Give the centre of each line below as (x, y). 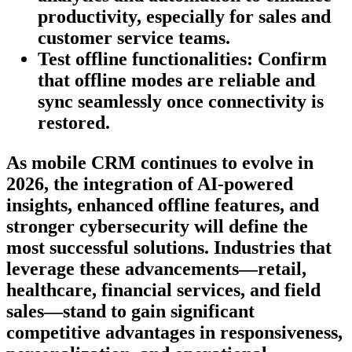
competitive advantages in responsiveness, (174, 333)
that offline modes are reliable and (176, 81)
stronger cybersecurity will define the (157, 227)
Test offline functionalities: (145, 59)
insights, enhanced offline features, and (163, 205)
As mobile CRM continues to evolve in (160, 163)
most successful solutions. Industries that (169, 248)
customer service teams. (134, 38)
